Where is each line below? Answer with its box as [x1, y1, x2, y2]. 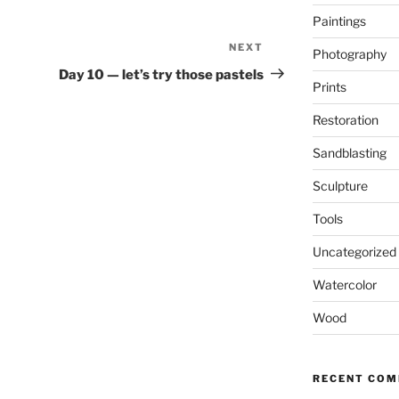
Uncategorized [312, 244, 396, 260]
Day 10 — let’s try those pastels [59, 66, 265, 83]
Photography [312, 46, 387, 62]
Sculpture [312, 178, 368, 194]
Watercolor [312, 277, 377, 293]
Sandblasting [312, 145, 387, 161]
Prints [312, 79, 346, 95]
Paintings [312, 13, 366, 29]
